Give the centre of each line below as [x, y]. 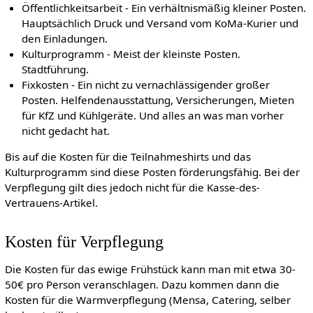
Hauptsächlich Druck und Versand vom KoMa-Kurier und [160, 23]
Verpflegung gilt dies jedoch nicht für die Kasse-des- [132, 188]
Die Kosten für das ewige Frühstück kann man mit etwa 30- [150, 269]
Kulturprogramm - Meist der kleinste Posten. [131, 53]
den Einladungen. [65, 38]
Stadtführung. [56, 69]
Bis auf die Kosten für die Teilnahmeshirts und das [128, 157]
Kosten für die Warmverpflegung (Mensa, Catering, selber [147, 299]
